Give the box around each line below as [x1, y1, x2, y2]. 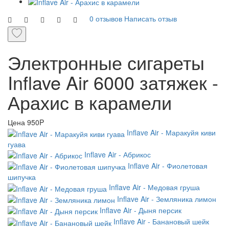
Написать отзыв [124, 13, 177, 24]
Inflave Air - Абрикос [84, 149, 151, 159]
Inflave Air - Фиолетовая [128, 160, 208, 171]
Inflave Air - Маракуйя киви [127, 127, 216, 138]
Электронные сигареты [8, 49, 204, 76]
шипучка [8, 172, 36, 182]
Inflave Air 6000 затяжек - [8, 69, 218, 96]
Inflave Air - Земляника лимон [117, 193, 216, 204]
